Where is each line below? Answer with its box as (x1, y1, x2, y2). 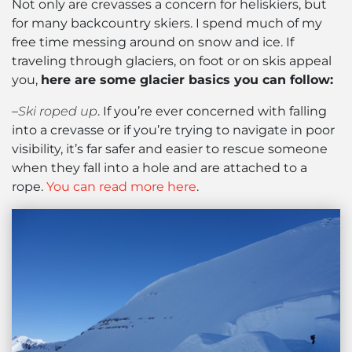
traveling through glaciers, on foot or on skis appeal (12, 53, 332, 68)
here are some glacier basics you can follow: (41, 71, 333, 87)
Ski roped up (18, 103, 97, 119)
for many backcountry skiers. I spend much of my (12, 15, 322, 31)
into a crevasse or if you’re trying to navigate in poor (12, 122, 335, 137)
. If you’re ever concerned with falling (97, 103, 327, 119)
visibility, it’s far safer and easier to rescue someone (12, 141, 328, 156)
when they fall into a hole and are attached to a (12, 159, 307, 175)
